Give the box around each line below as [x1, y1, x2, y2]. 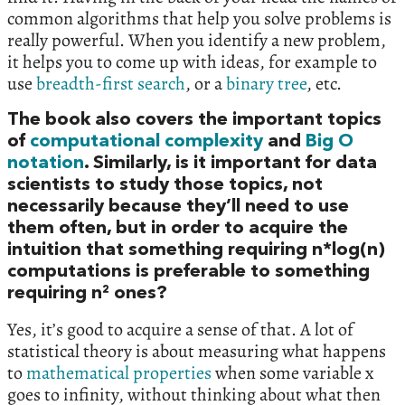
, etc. [306, 71, 342, 97]
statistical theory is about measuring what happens [7, 339, 386, 364]
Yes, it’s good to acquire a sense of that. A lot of [7, 317, 353, 343]
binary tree [226, 71, 306, 97]
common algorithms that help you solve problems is [7, 6, 391, 32]
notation [7, 155, 84, 174]
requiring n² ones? [7, 285, 167, 304]
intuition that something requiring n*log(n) [7, 241, 385, 260]
